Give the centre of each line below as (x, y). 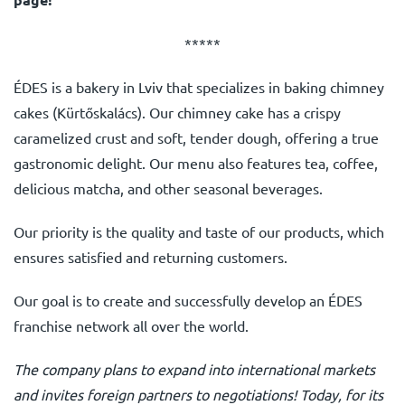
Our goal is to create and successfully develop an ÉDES (188, 300)
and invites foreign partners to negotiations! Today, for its (198, 394)
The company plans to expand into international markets (194, 369)
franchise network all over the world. (131, 325)
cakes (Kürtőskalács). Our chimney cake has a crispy (177, 112)
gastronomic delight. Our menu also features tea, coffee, (196, 163)
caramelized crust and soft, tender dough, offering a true (196, 137)
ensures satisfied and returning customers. (151, 257)
